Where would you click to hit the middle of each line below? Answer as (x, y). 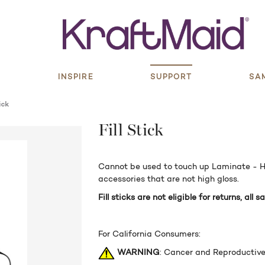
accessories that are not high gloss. (168, 178)
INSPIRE (76, 76)
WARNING (138, 252)
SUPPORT (171, 76)
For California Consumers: (149, 233)
